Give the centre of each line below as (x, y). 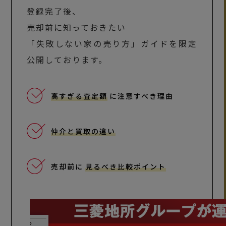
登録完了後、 (54, 11)
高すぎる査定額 (79, 96)
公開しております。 (67, 59)
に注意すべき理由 (142, 96)
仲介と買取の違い (83, 131)
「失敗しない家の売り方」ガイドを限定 (112, 43)
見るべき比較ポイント (126, 166)
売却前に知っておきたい (77, 27)
